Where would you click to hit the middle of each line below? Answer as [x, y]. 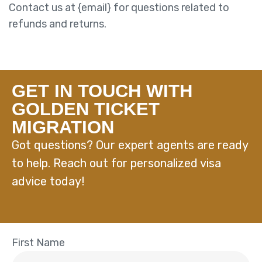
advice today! [48, 181]
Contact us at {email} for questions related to [119, 8]
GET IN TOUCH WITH [102, 91]
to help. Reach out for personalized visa [116, 163]
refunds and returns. [58, 24]
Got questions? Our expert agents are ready [130, 145]
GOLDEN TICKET [86, 109]
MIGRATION [63, 127]
